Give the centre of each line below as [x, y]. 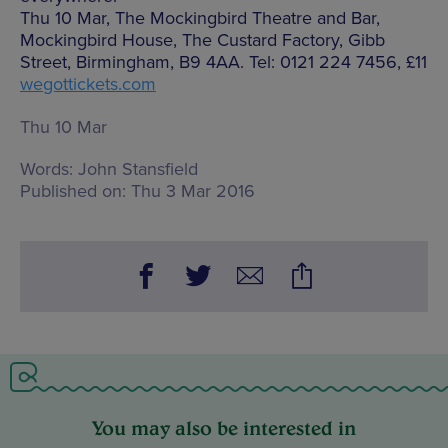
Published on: [73, 191]
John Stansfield [138, 169]
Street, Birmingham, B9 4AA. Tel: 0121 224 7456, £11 [223, 62]
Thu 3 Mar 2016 [193, 191]
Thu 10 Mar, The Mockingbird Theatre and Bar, [200, 18]
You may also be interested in [224, 428]
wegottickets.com [88, 84]
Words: [46, 169]
